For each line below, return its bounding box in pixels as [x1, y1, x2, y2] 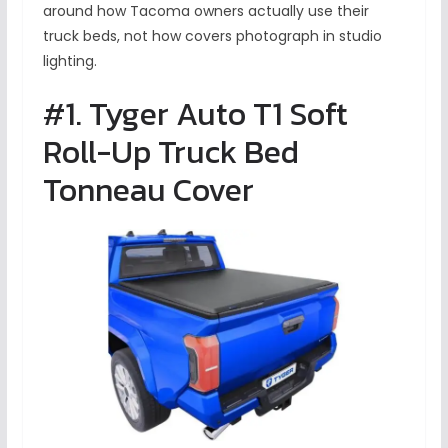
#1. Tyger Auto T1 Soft [42, 90, 348, 139]
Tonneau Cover [42, 166, 254, 215]
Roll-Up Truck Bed [42, 128, 299, 177]
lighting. [42, 51, 97, 72]
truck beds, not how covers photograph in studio [42, 26, 382, 47]
